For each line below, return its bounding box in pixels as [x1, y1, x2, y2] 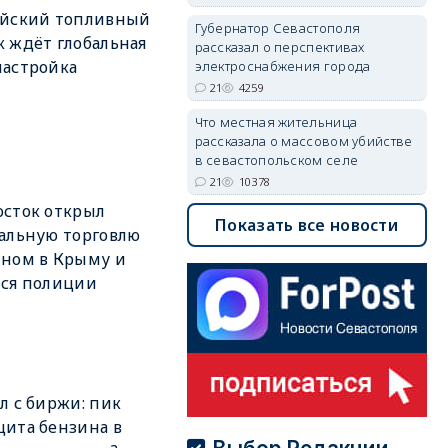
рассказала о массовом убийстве [194, 132, 413, 150]
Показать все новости [215, 214, 399, 236]
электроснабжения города [194, 57, 371, 75]
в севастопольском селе [194, 151, 359, 169]
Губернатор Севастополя [194, 19, 361, 37]
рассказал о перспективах [194, 38, 365, 56]
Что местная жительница [194, 113, 358, 131]
